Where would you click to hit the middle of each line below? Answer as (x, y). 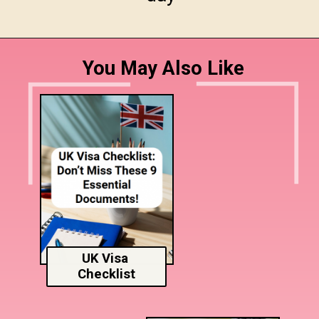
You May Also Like (164, 69)
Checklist (106, 274)
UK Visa (106, 259)
